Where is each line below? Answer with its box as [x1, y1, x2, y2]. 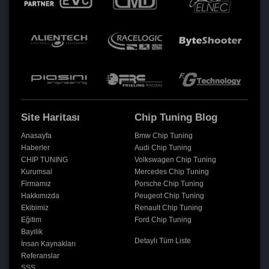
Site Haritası [21, 112, 80, 124]
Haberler [21, 144, 50, 153]
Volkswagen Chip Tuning [134, 156, 216, 165]
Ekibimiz [21, 204, 49, 213]
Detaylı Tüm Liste [134, 237, 191, 246]
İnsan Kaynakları [21, 240, 76, 249]
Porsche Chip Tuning [134, 180, 204, 189]
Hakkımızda [21, 192, 59, 201]
